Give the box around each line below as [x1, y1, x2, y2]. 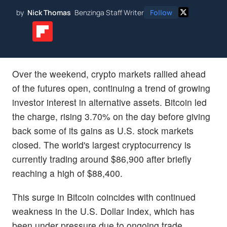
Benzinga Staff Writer [74, 7, 144, 17]
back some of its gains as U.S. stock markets [12, 124, 194, 137]
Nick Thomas [27, 7, 71, 17]
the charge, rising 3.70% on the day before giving [12, 109, 210, 123]
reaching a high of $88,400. [12, 166, 123, 179]
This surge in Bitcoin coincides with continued [12, 190, 196, 203]
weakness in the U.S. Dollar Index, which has [12, 204, 195, 217]
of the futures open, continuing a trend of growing [12, 81, 210, 94]
